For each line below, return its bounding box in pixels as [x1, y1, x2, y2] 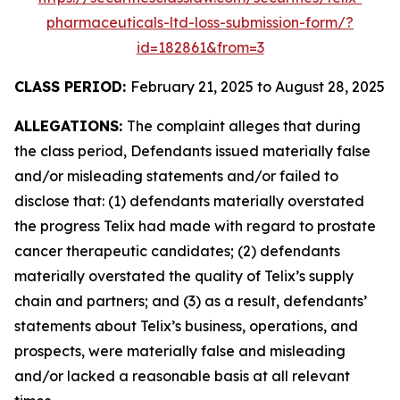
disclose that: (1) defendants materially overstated [14, 192, 364, 210]
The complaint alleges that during [127, 117, 361, 135]
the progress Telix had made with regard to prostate [14, 217, 376, 235]
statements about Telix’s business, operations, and [14, 317, 358, 335]
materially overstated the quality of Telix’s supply [14, 267, 354, 285]
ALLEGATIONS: [14, 117, 127, 135]
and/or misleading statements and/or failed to [14, 167, 338, 185]
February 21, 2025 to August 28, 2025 [130, 78, 385, 96]
